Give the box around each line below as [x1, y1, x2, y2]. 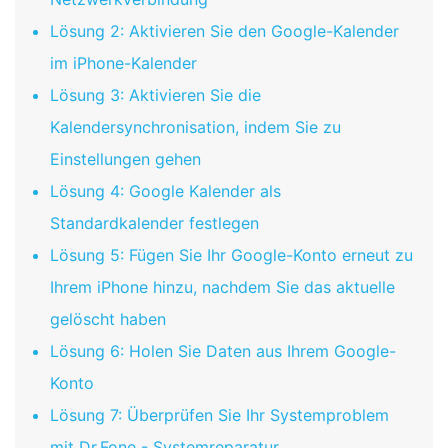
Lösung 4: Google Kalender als [50, 181, 281, 202]
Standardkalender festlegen [50, 213, 259, 234]
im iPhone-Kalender [50, 53, 197, 74]
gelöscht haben [50, 309, 166, 330]
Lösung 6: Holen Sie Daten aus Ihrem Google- [50, 341, 396, 362]
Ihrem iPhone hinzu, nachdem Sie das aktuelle [50, 277, 395, 298]
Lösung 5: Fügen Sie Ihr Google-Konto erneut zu [50, 245, 413, 266]
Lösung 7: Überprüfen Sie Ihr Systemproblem [50, 405, 389, 426]
